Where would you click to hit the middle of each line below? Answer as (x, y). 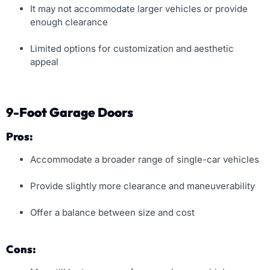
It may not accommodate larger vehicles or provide (139, 9)
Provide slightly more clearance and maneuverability (143, 186)
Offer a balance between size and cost (112, 213)
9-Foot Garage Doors (70, 112)
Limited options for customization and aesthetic (132, 49)
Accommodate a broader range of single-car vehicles (145, 160)
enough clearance (69, 22)
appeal (44, 62)
